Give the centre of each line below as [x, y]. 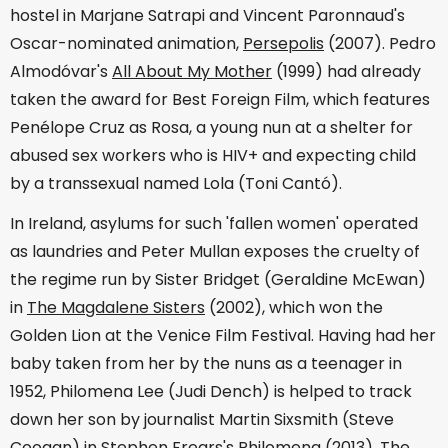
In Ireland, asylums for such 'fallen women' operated [214, 224]
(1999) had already [346, 71]
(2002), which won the [294, 308]
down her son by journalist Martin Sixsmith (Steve [202, 420]
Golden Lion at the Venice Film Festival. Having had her [223, 336]
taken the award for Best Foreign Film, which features [220, 99]
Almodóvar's [61, 71]
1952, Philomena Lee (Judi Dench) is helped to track [211, 392]
